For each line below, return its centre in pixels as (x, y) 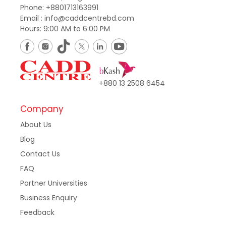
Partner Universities (54, 183)
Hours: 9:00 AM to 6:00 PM (65, 29)
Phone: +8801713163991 (59, 8)
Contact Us (40, 154)
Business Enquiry (49, 198)
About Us (36, 125)
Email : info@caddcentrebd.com (77, 18)
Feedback (37, 213)
